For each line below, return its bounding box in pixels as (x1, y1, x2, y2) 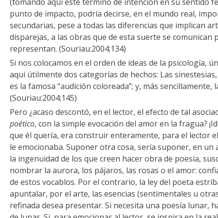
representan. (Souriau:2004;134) (10, 43, 126, 54)
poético (10, 118, 35, 129)
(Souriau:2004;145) (10, 92, 77, 103)
